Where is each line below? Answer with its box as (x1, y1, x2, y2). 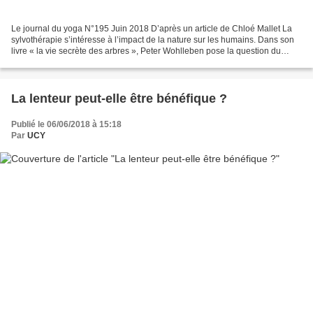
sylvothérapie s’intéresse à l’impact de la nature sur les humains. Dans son (11, 35, 294, 45)
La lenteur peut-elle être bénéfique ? (11, 92, 227, 106)
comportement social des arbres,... (11, 57, 141, 68)
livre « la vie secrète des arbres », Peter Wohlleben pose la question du (11, 46, 281, 57)
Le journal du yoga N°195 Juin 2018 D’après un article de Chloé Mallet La (11, 24, 292, 34)
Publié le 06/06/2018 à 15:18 (11, 119, 122, 130)
